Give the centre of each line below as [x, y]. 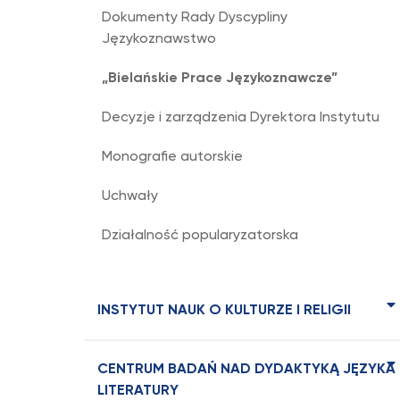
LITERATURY [138, 391]
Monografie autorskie [172, 157]
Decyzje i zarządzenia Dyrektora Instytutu [241, 118]
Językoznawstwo [159, 39]
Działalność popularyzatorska [200, 236]
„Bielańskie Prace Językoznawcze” [220, 79]
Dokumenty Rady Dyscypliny [195, 18]
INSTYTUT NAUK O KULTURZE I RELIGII [224, 311]
